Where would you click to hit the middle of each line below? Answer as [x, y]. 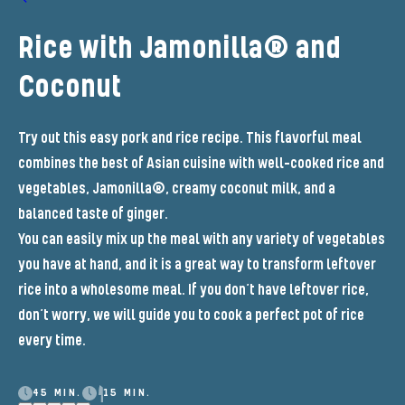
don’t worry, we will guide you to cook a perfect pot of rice [191, 316]
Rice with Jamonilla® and [179, 49]
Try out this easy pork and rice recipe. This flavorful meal [189, 139]
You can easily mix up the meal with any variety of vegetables [201, 240]
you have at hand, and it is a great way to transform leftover [197, 265]
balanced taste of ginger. [93, 215]
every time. [52, 341]
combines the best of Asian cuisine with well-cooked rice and [201, 164]
